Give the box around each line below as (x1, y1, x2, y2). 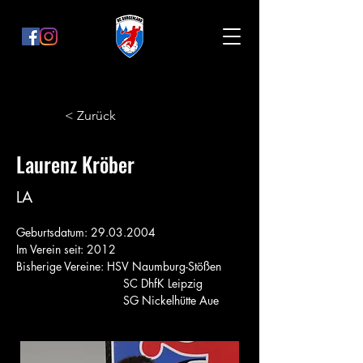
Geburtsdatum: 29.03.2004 (16, 224, 156, 240)
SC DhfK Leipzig (113, 275, 203, 291)
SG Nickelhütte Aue (113, 293, 219, 308)
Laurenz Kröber (16, 149, 135, 179)
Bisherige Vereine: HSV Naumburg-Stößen (16, 258, 221, 274)
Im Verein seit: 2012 (16, 241, 116, 257)
